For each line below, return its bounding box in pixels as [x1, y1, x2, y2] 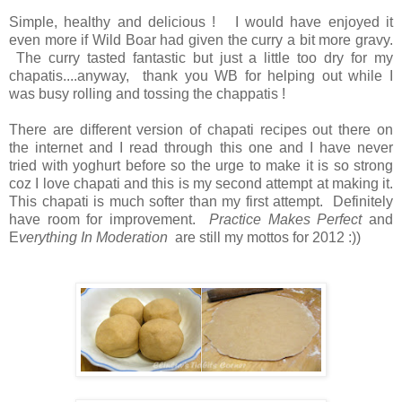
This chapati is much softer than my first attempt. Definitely [9, 194, 393, 210]
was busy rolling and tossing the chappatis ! [9, 86, 285, 102]
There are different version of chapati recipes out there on [9, 122, 393, 138]
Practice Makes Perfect [209, 212, 363, 228]
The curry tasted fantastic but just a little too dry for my [9, 50, 393, 66]
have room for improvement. [9, 212, 210, 228]
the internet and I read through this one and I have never [9, 140, 393, 156]
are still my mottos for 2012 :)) [175, 230, 361, 246]
